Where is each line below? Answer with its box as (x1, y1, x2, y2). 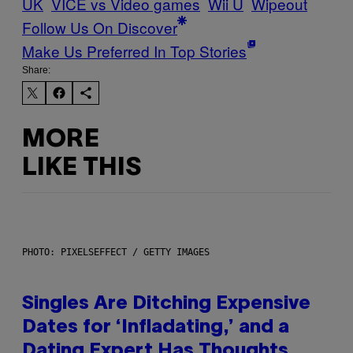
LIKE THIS (22, 156, 141, 180)
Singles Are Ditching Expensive (22, 295, 310, 314)
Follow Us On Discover (22, 17, 177, 39)
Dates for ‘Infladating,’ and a (22, 319, 289, 337)
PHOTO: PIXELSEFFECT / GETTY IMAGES (22, 247, 210, 258)
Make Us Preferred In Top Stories (22, 40, 247, 62)
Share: (22, 65, 50, 76)
